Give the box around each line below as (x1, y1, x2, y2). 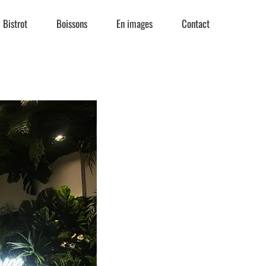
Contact (182, 16, 210, 31)
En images (116, 16, 153, 31)
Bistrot (3, 16, 27, 31)
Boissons (56, 16, 87, 31)
